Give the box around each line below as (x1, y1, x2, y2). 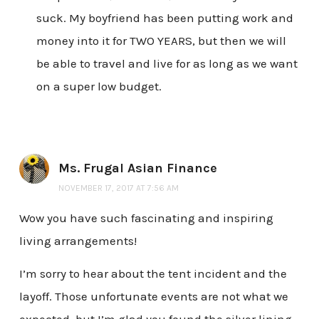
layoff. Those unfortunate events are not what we (19, 288, 288, 303)
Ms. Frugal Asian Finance (58, 160, 217, 177)
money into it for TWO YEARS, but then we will (36, 33, 286, 48)
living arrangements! (19, 234, 137, 249)
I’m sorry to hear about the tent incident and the (19, 266, 287, 281)
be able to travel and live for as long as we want (36, 56, 298, 71)
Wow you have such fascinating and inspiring (19, 211, 273, 226)
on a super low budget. (36, 79, 162, 94)
